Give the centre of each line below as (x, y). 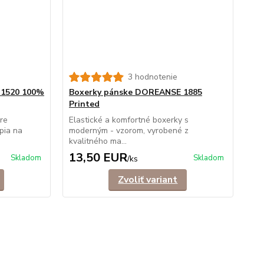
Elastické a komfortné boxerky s (128, 120)
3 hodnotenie (152, 77)
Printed (84, 104)
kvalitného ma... (98, 141)
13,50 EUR (98, 158)
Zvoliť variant (148, 180)
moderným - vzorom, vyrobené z (128, 131)
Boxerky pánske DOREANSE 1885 (135, 92)
